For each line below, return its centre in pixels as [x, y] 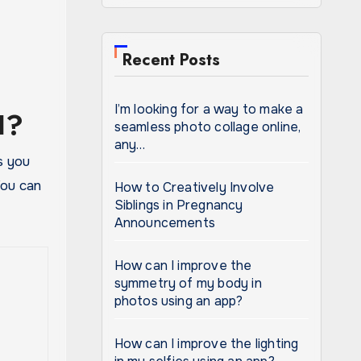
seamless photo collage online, [207, 127]
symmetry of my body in [188, 283]
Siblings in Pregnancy [178, 205]
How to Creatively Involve [194, 187]
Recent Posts [171, 60]
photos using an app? [178, 301]
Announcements [165, 223]
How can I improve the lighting [206, 344]
